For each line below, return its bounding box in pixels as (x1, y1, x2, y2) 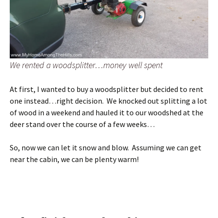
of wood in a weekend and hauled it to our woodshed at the (10, 107, 203, 117)
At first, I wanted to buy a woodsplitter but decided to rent (10, 84, 203, 94)
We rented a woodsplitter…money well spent (10, 59, 163, 71)
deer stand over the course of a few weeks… (10, 119, 155, 129)
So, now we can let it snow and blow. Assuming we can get (10, 142, 201, 152)
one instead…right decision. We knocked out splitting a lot (10, 95, 207, 106)
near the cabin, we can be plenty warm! (10, 154, 139, 164)
